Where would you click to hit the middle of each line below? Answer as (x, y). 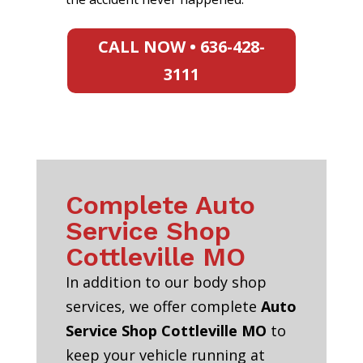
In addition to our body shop (166, 282)
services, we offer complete (163, 307)
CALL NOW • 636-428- (181, 47)
